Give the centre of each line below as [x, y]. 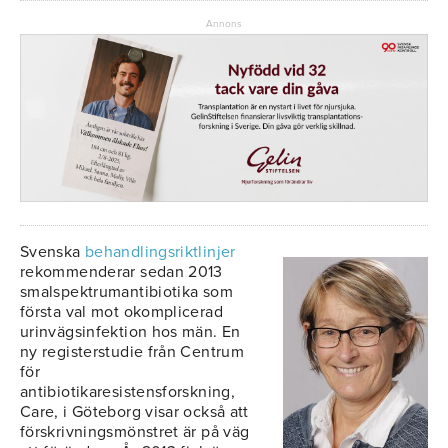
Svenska [50, 252]
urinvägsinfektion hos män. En [130, 332]
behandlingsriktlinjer [158, 252]
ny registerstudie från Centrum [132, 352]
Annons [224, 23]
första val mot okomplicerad [121, 312]
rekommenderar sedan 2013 [121, 272]
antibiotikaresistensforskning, [128, 392]
